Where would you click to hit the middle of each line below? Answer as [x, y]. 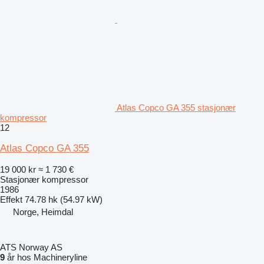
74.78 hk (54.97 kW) [64, 199]
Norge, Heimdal [43, 212]
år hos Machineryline [46, 257]
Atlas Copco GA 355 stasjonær [176, 107]
